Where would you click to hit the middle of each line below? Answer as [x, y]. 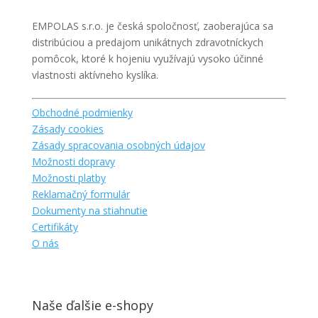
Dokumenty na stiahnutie [89, 210]
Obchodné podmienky [82, 112]
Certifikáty [55, 226]
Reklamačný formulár [81, 194]
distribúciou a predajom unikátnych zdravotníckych [147, 42]
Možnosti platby [68, 177]
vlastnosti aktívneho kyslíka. [95, 75]
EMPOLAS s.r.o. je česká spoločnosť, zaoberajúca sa [152, 26]
